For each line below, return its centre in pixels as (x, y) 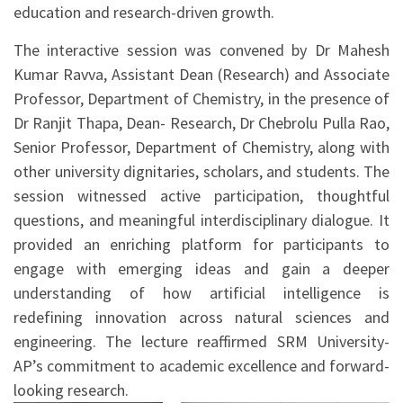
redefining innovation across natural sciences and (201, 317)
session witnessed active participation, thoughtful (201, 195)
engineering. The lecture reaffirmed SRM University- (201, 341)
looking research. (71, 390)
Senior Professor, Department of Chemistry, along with (201, 147)
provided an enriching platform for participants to (201, 244)
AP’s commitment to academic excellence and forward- (201, 365)
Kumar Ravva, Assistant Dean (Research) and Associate (201, 74)
